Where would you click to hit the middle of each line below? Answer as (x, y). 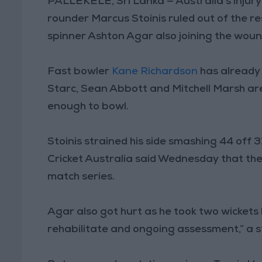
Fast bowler (80, 72)
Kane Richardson (155, 72)
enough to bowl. (88, 107)
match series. (81, 177)
